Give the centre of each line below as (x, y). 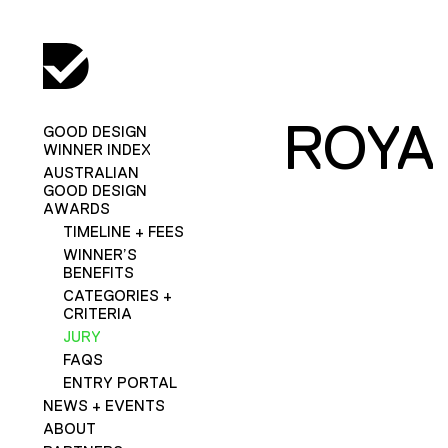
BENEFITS (98, 272)
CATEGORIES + (117, 295)
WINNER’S (99, 254)
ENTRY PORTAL (119, 382)
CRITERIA (97, 313)
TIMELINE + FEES (123, 231)
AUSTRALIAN (90, 172)
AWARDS (76, 208)
